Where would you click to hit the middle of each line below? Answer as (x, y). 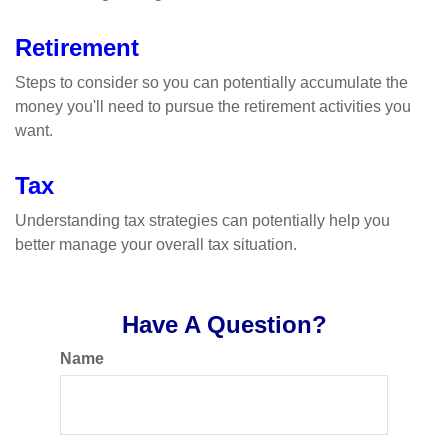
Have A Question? (224, 324)
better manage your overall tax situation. (156, 244)
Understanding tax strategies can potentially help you (202, 220)
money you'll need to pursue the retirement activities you (213, 106)
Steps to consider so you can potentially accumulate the (211, 82)
